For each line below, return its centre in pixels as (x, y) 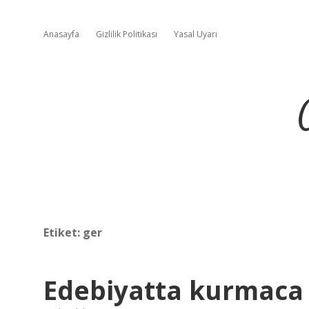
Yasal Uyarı (196, 34)
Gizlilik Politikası (127, 34)
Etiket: (63, 232)
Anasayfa (61, 34)
